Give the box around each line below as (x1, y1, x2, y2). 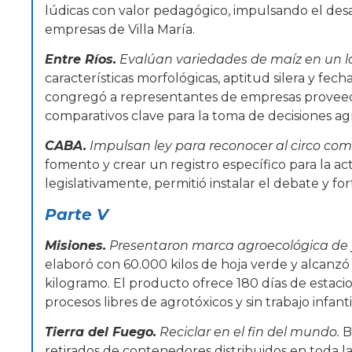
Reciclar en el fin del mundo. (159, 324, 343, 340)
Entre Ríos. (45, 51, 116, 67)
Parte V (45, 204, 108, 224)
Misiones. (45, 237, 106, 253)
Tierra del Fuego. (45, 324, 156, 340)
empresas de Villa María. (45, 21, 195, 37)
